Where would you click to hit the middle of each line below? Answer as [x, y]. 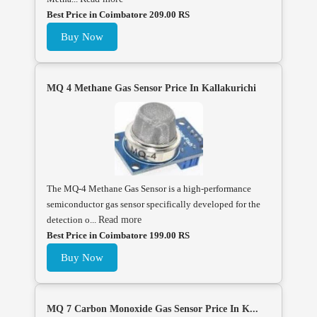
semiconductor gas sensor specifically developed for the [154, 204]
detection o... [73, 219]
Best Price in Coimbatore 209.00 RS [118, 14]
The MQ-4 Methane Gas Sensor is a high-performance [149, 188]
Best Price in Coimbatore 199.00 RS [118, 235]
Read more [120, 219]
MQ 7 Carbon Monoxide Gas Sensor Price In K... [152, 309]
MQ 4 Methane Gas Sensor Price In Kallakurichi [151, 88]
